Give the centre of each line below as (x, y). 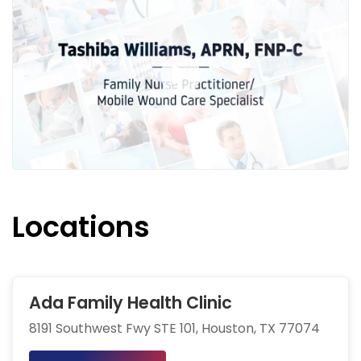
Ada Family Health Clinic (131, 303)
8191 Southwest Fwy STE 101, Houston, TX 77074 (174, 329)
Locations (81, 227)
